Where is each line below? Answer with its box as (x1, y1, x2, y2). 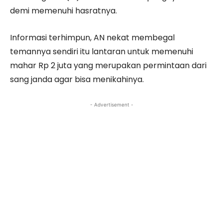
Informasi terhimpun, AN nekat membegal (10, 32, 175, 43)
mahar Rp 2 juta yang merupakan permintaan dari (10, 60, 207, 71)
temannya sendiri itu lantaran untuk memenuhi (10, 46, 193, 57)
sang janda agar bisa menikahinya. (10, 74, 144, 85)
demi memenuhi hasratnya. (10, 5, 117, 16)
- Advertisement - (90, 102, 133, 108)
